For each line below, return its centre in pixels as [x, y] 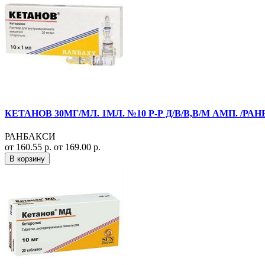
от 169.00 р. [77, 147]
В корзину [27, 159]
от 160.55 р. [29, 147]
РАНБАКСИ [30, 137]
